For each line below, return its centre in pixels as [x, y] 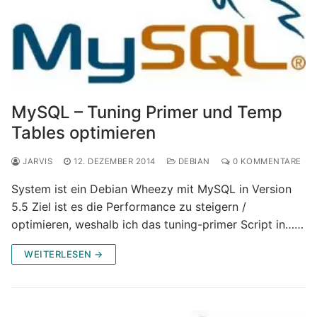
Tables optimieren [83, 132]
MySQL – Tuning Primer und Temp [147, 112]
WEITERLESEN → [64, 254]
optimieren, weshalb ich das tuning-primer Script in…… [157, 224]
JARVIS [36, 161]
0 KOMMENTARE [266, 161]
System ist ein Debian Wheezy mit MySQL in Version [151, 189]
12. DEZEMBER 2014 [115, 161]
